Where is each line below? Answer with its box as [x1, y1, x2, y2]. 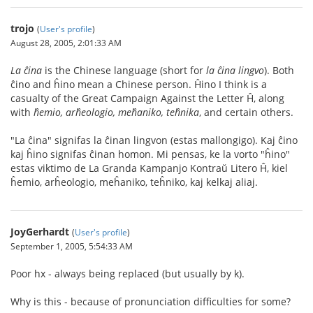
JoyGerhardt [10, 225, 69, 238]
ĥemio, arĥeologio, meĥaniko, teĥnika [34, 105, 199, 119]
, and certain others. [199, 105, 293, 119]
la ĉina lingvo [206, 64, 264, 77]
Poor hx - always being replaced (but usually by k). [10, 267, 245, 280]
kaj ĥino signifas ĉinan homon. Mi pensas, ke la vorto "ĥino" [10, 147, 290, 161]
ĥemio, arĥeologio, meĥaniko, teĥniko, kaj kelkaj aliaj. [10, 175, 258, 189]
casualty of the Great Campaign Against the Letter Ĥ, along [10, 92, 284, 105]
